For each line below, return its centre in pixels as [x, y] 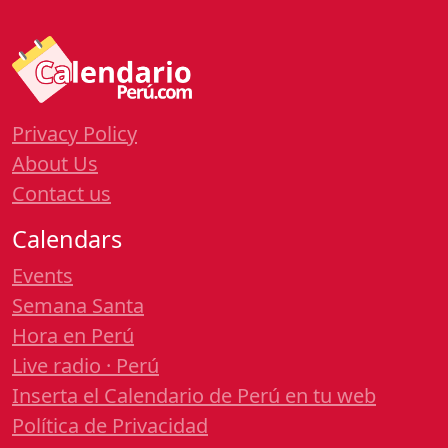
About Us [55, 164]
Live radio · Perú [85, 366]
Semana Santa [78, 306]
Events [42, 276]
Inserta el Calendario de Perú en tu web [194, 396]
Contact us [61, 194]
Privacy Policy [74, 134]
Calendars [67, 239]
